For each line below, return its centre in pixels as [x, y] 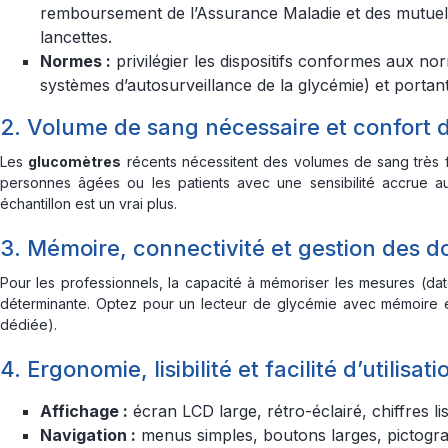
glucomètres [75, 161]
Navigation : [88, 435]
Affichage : [84, 411]
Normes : [75, 61]
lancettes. [76, 37]
